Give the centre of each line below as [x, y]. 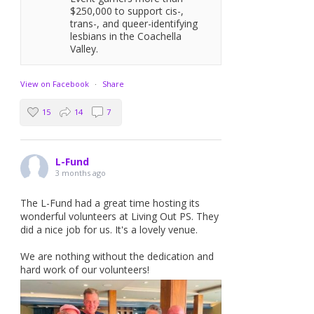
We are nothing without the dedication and [117, 256]
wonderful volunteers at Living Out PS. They [120, 216]
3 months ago [81, 172]
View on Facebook [55, 83]
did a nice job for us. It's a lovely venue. [109, 229]
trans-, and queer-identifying [134, 23]
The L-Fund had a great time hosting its [110, 203]
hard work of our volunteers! [85, 269]
